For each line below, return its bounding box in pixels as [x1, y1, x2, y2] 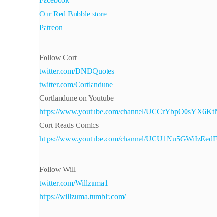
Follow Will [39, 165, 76, 173]
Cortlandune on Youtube [39, 94, 114, 103]
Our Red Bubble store [39, 10, 107, 18]
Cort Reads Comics [39, 121, 99, 130]
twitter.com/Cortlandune [39, 80, 113, 89]
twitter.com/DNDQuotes [39, 67, 114, 76]
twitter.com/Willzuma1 [39, 178, 108, 187]
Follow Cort [39, 53, 77, 62]
